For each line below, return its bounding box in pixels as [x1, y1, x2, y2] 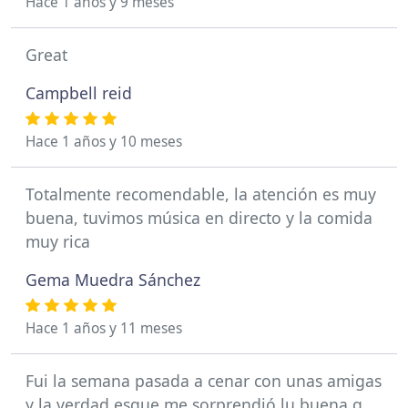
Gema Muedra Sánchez [25, 268, 200, 291]
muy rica [25, 229, 90, 252]
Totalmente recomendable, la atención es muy [25, 182, 376, 205]
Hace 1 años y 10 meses [25, 131, 182, 151]
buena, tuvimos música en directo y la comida [25, 206, 372, 229]
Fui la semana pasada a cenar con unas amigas [25, 369, 382, 392]
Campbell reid [25, 81, 132, 104]
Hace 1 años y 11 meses [25, 318, 182, 338]
